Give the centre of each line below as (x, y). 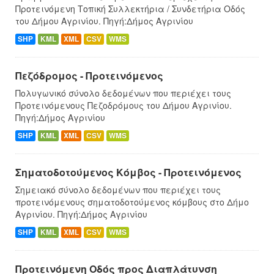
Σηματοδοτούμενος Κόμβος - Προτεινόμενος (128, 172)
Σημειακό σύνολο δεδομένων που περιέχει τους (118, 189)
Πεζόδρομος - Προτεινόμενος (89, 75)
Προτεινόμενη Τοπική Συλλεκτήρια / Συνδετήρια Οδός (130, 8)
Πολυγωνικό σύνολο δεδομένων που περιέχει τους (123, 93)
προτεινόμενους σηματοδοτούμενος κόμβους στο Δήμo (132, 202)
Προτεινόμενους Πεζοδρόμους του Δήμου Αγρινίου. (124, 105)
